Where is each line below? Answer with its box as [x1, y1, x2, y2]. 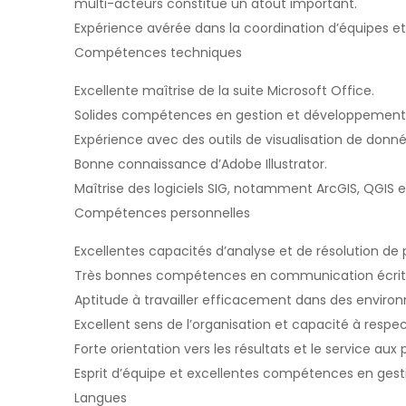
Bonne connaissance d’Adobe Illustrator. [74, 155, 327, 173]
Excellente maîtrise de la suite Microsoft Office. [74, 82, 374, 100]
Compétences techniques [74, 43, 242, 62]
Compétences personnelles [74, 204, 250, 222]
